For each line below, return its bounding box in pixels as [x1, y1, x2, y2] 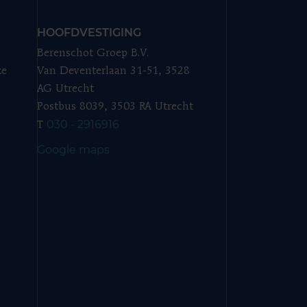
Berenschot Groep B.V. [36, 48, 149, 59]
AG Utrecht [36, 84, 94, 95]
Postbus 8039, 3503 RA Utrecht [36, 101, 193, 112]
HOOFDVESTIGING [36, 26, 141, 39]
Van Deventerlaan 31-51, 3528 [36, 66, 190, 77]
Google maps [36, 143, 110, 156]
